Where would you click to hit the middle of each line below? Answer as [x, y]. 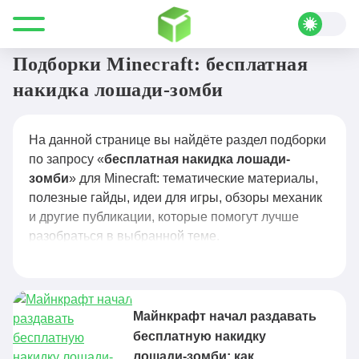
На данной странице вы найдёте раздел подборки [177, 140]
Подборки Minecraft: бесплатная [161, 64]
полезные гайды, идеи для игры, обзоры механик [175, 198]
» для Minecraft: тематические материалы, [194, 178]
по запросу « [67, 159]
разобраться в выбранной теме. [124, 236]
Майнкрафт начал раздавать [225, 316]
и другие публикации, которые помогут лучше [164, 217]
